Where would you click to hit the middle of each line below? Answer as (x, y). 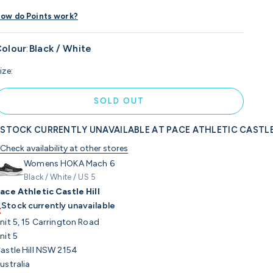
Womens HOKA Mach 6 (69, 163)
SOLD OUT (119, 101)
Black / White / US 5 (60, 177)
